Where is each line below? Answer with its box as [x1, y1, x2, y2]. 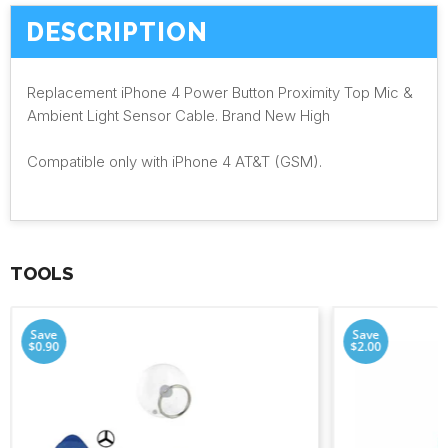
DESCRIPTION [26, 17, 208, 48]
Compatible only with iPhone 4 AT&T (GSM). [27, 151, 322, 171]
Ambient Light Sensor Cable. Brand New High [27, 105, 330, 125]
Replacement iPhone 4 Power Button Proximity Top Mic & [27, 82, 413, 102]
